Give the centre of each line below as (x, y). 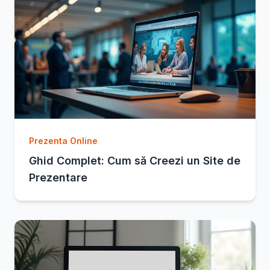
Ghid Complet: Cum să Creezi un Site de (135, 160)
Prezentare (58, 177)
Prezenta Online (63, 140)
